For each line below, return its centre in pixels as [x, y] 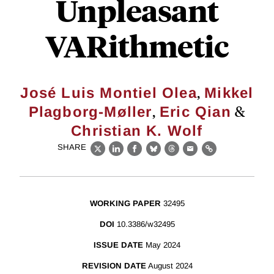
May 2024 [163, 245]
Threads [191, 155]
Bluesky [172, 155]
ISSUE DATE [118, 245]
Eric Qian [195, 112]
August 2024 [170, 266]
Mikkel [229, 93]
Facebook [157, 155]
